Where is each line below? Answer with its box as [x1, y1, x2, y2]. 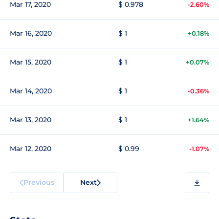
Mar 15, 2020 [10, 58, 51, 66]
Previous [23, 177, 54, 187]
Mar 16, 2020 [10, 29, 52, 38]
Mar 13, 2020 [10, 115, 51, 124]
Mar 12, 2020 [10, 144, 51, 153]
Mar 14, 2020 [10, 87, 52, 95]
